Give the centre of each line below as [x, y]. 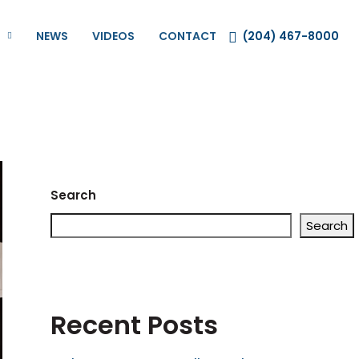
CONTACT [188, 36]
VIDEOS [113, 36]
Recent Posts [134, 325]
